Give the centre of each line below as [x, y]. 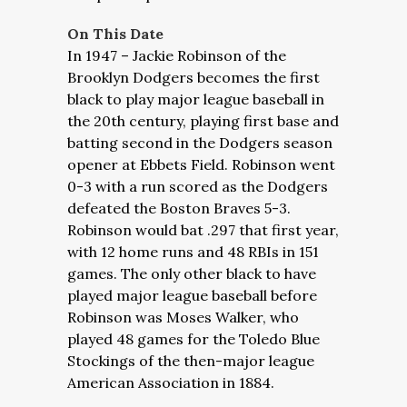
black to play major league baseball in [196, 99]
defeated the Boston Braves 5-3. [179, 208]
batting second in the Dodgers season [200, 143]
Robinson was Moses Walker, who [183, 317]
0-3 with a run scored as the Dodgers [198, 186]
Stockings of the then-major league [191, 361]
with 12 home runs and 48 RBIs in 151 [193, 252]
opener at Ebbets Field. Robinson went [201, 164]
